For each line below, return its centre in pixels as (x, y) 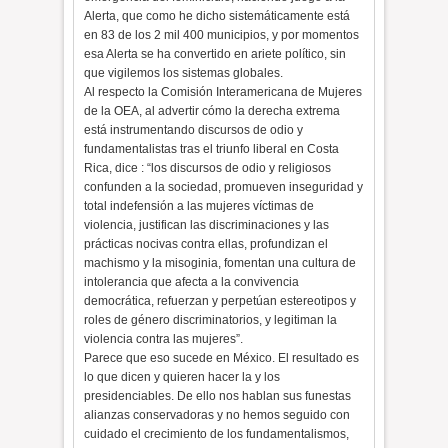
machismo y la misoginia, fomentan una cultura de (220, 263)
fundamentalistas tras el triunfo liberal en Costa (212, 149)
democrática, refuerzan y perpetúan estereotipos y (220, 301)
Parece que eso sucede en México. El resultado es (222, 358)
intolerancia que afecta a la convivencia (192, 282)
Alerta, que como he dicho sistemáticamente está (217, 16)
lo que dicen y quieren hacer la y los (182, 377)
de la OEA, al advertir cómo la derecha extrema (212, 111)
